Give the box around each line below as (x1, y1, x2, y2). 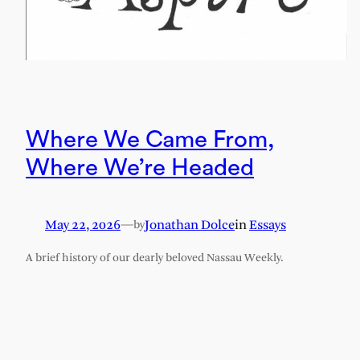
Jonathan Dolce (145, 219, 235, 233)
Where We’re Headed (26, 155, 254, 180)
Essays (249, 219, 286, 233)
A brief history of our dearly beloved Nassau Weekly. (26, 252, 284, 265)
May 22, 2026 (45, 219, 121, 233)
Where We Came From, (26, 127, 275, 152)
